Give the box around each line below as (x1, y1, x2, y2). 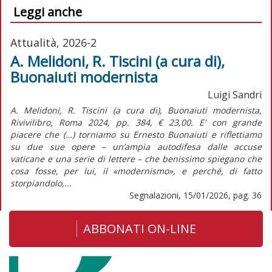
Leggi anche (13, 3, 82, 20)
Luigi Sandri (208, 87, 262, 101)
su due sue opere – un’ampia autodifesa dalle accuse (10, 140, 262, 152)
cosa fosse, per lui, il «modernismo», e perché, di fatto (10, 165, 262, 177)
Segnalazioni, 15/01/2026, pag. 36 (129, 189, 262, 201)
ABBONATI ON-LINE (83, 220, 196, 237)
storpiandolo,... (10, 177, 72, 189)
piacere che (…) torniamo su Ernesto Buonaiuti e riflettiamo (10, 128, 262, 140)
